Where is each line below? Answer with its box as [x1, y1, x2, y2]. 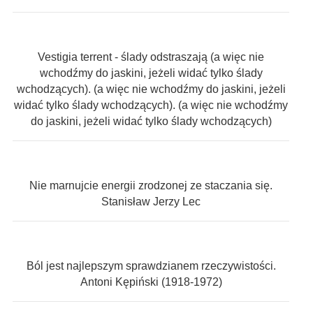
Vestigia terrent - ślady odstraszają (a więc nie [38, 51, 264, 64]
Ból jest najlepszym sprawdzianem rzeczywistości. [26, 260, 276, 272]
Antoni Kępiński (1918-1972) [80, 276, 222, 289]
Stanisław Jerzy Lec [101, 196, 201, 208]
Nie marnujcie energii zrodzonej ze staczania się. [29, 180, 272, 192]
